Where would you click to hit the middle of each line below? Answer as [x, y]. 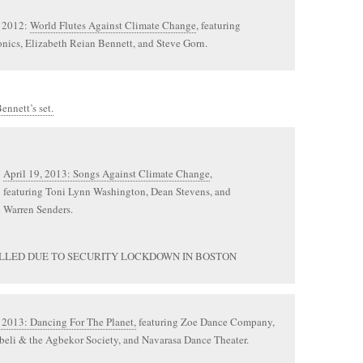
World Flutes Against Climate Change [113, 25]
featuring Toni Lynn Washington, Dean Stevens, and [117, 191]
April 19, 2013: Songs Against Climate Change [107, 173]
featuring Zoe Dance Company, [205, 322]
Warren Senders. [38, 209]
